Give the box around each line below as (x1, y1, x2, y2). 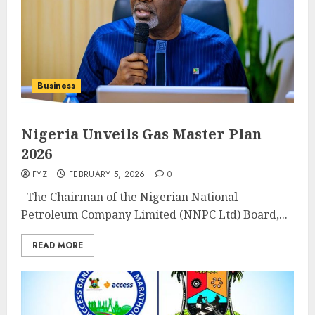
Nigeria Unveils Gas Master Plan (21, 124, 262, 143)
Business (37, 79, 75, 92)
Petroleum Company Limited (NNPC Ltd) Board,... (21, 207, 288, 222)
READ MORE (32, 239, 83, 252)
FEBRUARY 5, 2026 (68, 168, 146, 181)
